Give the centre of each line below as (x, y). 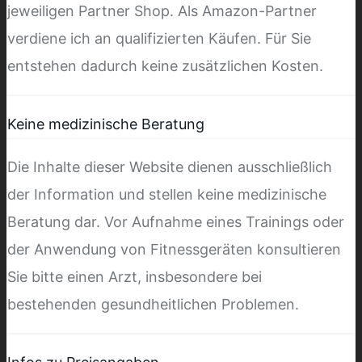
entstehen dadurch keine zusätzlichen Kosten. (165, 65)
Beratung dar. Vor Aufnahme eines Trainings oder (176, 221)
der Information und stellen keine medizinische (167, 194)
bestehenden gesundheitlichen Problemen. (153, 304)
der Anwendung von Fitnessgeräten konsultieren (174, 249)
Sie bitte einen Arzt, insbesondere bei (135, 276)
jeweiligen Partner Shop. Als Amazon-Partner (162, 11)
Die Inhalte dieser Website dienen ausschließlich (170, 166)
